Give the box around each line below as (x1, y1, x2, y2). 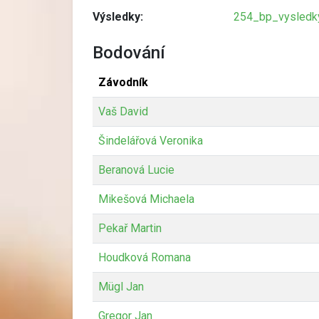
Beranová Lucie (98, 162, 174, 177)
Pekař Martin (98, 221, 162, 235)
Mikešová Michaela (98, 192, 194, 206)
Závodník (98, 75, 148, 89)
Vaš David (98, 104, 148, 118)
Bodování (93, 42, 165, 63)
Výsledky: (93, 9, 143, 23)
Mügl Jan (98, 279, 144, 293)
